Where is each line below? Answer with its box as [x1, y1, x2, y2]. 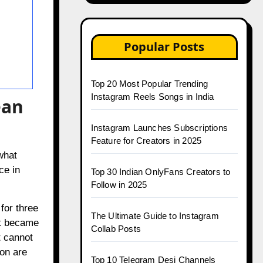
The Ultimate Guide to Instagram [90, 211, 219, 221]
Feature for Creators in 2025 [90, 136, 202, 146]
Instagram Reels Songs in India [90, 92, 214, 102]
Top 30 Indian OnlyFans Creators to [90, 167, 231, 177]
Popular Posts [124, 39, 205, 55]
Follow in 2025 [90, 180, 147, 190]
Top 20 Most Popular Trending [90, 79, 208, 89]
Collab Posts [90, 224, 141, 234]
